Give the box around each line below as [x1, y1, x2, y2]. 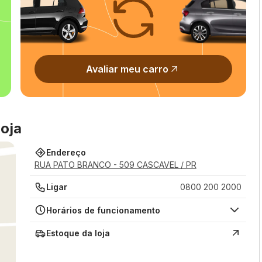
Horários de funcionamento [46, 205, 160, 215]
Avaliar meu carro [86, 63, 169, 75]
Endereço [46, 147, 86, 157]
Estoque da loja [46, 228, 110, 238]
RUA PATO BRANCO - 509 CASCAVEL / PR [34, 160, 196, 170]
